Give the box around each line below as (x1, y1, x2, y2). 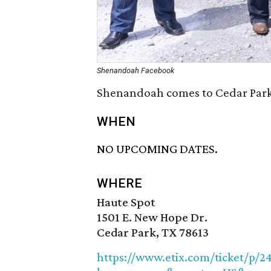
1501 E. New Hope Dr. (97, 210, 207, 225)
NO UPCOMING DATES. (97, 142, 218, 157)
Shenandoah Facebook (97, 66, 174, 75)
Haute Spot (97, 195, 155, 210)
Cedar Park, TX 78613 (97, 225, 209, 240)
